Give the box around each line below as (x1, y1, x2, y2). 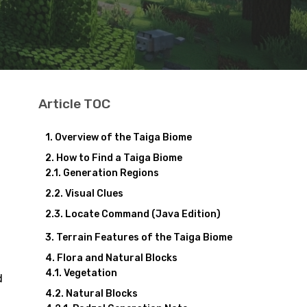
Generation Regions (62, 167, 159, 179)
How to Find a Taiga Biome (56, 152, 182, 164)
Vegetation (63, 267, 117, 279)
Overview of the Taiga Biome (54, 132, 192, 143)
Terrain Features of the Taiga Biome (56, 232, 232, 243)
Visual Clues (64, 188, 123, 199)
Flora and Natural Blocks (56, 252, 177, 264)
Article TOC (38, 96, 110, 112)
